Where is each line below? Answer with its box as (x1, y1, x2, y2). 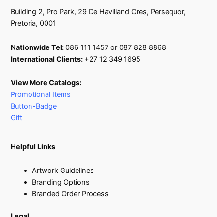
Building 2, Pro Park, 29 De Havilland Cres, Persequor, (11, 7, 186, 16)
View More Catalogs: (11, 78, 82, 88)
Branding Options (32, 178, 90, 187)
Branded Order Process (32, 189, 109, 199)
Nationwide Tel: (11, 43, 66, 52)
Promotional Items (11, 90, 71, 99)
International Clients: (11, 54, 85, 63)
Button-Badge (11, 102, 59, 111)
